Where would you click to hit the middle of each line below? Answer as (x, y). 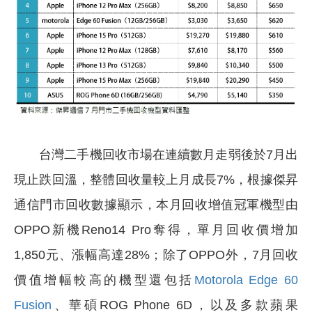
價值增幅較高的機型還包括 (104, 280)
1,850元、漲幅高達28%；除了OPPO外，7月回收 (156, 255)
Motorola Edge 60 (246, 280)
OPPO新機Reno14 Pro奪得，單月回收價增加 (156, 230)
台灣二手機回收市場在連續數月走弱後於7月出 (156, 155)
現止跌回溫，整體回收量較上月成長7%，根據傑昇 (156, 180)
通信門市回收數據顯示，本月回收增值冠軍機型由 (156, 205)
